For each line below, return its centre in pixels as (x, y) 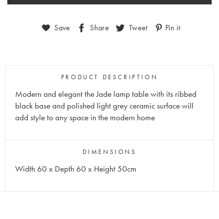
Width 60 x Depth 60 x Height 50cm (76, 169)
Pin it (173, 28)
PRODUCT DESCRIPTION (109, 77)
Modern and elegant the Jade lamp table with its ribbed (106, 94)
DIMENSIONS (109, 152)
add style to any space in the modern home (85, 117)
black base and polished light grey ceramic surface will (104, 106)
